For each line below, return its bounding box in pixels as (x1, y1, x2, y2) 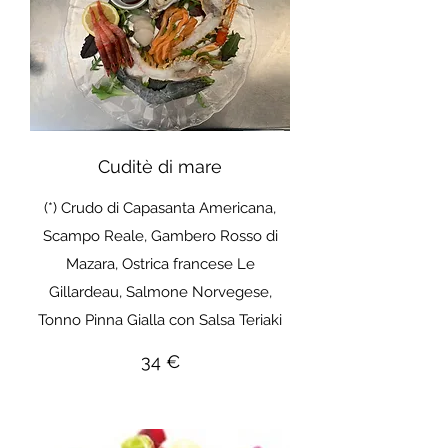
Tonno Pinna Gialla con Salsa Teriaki (38, 311, 282, 330)
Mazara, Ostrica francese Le (65, 255, 255, 274)
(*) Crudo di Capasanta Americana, (44, 199, 276, 218)
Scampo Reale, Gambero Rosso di (42, 227, 278, 246)
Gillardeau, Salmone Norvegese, (48, 283, 272, 302)
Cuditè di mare (98, 156, 222, 178)
